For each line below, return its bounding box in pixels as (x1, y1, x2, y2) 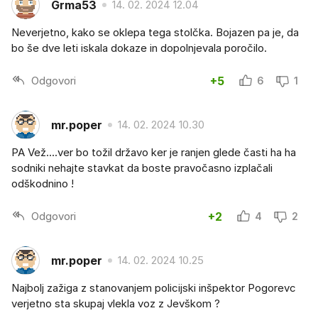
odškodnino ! (11, 177, 74, 191)
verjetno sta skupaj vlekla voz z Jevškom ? (11, 297, 220, 311)
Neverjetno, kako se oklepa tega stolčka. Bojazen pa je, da (11, 26, 299, 40)
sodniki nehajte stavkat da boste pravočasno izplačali (11, 161, 273, 175)
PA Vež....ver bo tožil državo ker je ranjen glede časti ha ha (11, 146, 296, 160)
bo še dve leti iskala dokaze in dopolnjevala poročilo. (11, 41, 267, 55)
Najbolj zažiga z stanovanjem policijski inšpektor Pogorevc (11, 281, 296, 295)
